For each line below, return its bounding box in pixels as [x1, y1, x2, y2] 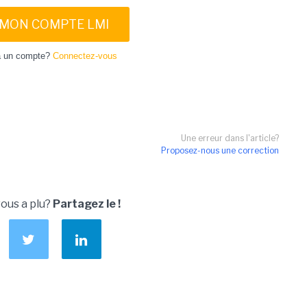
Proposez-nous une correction [161, 145, 279, 156]
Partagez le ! [52, 197, 121, 210]
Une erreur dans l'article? [181, 133, 279, 143]
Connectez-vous [53, 51, 117, 61]
